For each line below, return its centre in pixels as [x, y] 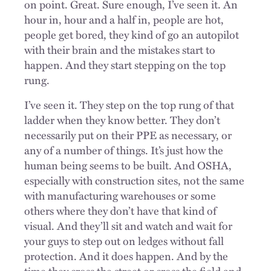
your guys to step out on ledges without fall [124, 240]
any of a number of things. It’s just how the [124, 150]
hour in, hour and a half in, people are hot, [124, 19]
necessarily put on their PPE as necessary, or [128, 135]
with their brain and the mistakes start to [120, 49]
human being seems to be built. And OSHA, [128, 165]
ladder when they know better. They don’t [122, 119]
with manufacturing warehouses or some [120, 195]
